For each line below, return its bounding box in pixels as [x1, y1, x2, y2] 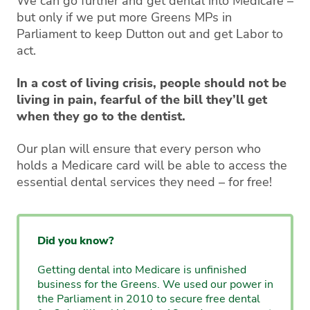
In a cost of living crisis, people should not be [17, 74, 286, 91]
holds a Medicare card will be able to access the [17, 156, 287, 174]
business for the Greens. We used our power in [37, 277, 273, 293]
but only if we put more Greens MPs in [17, 8, 232, 26]
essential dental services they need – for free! [17, 173, 272, 190]
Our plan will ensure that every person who [17, 140, 261, 157]
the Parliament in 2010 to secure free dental [37, 291, 260, 307]
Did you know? [37, 233, 113, 249]
